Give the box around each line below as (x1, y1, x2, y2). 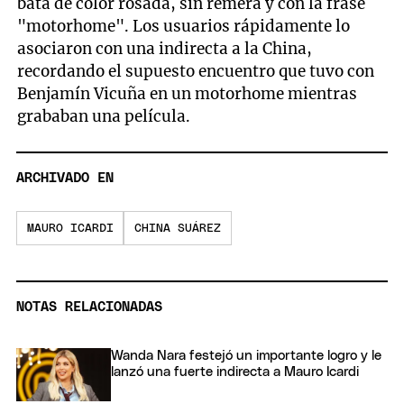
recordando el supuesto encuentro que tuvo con (17, 61, 375, 82)
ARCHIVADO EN (16, 170, 114, 185)
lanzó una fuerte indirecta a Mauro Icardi (111, 364, 359, 379)
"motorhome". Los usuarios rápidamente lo (17, 16, 351, 37)
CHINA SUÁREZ (133, 222, 221, 234)
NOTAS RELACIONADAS (16, 299, 162, 314)
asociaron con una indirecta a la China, (17, 39, 313, 60)
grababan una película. (17, 106, 191, 127)
